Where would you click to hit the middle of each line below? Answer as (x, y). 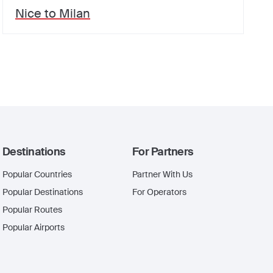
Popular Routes (32, 210)
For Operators (159, 192)
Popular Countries (37, 174)
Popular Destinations (43, 192)
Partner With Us (162, 174)
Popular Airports (34, 227)
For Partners (163, 152)
